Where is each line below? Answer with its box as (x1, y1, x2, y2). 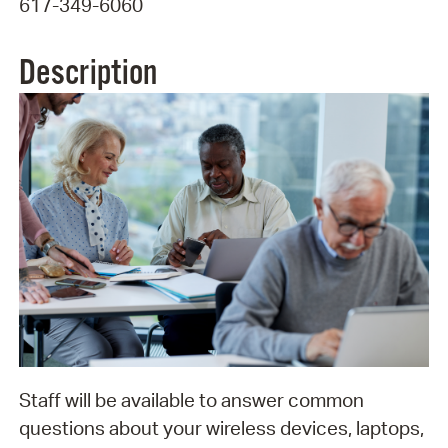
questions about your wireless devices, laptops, (18, 415, 424, 440)
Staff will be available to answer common (18, 387, 364, 412)
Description (18, 52, 157, 97)
